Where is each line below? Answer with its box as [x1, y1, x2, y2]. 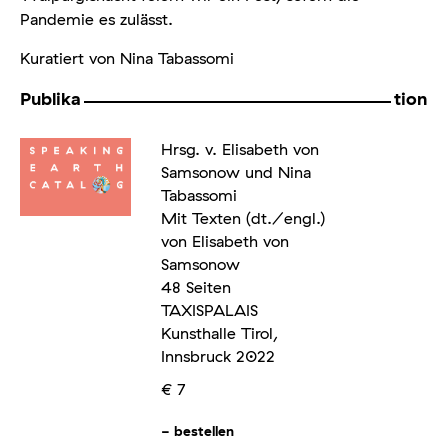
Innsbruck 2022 [161, 346, 275, 367]
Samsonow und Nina [161, 162, 311, 183]
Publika [20, 87, 81, 111]
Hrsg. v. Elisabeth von [161, 139, 319, 160]
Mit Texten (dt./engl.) [161, 208, 325, 229]
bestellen [174, 422, 234, 441]
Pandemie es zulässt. [20, 9, 173, 30]
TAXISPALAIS [161, 300, 258, 321]
